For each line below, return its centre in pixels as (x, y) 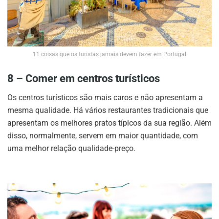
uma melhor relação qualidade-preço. (71, 148)
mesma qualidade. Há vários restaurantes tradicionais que (108, 110)
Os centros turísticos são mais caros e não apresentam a (105, 97)
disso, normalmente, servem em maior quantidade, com (103, 135)
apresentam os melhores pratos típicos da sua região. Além (109, 123)
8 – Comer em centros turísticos (84, 78)
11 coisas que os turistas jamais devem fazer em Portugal (109, 55)
